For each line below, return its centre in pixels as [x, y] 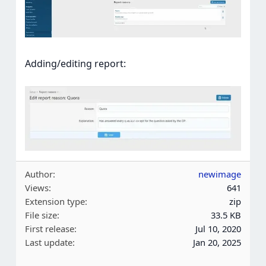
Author [39, 174]
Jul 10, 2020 [218, 228]
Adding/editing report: [75, 63]
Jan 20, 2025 [217, 242]
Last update [48, 242]
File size [41, 215]
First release [49, 228]
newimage [220, 174]
